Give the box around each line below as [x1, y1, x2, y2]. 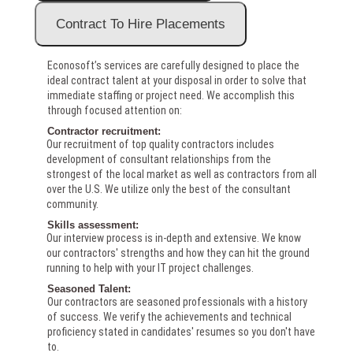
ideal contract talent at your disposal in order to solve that [47, 74, 307, 87]
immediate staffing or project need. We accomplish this [47, 89, 295, 102]
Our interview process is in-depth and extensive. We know [46, 232, 302, 245]
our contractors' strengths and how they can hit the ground [46, 247, 310, 260]
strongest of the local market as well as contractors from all [46, 168, 318, 181]
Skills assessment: [47, 219, 139, 232]
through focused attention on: [47, 104, 183, 117]
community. [46, 198, 99, 211]
